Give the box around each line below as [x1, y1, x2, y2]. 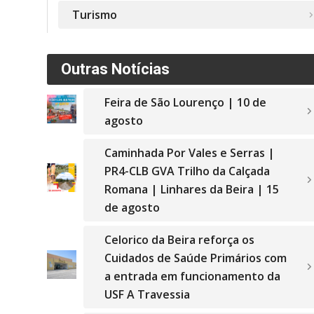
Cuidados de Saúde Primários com [104, 250, 287, 266]
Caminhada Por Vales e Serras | [104, 145, 275, 161]
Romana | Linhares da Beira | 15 [104, 182, 279, 197]
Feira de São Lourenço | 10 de [104, 95, 266, 110]
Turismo [72, 7, 117, 22]
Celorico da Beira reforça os [104, 232, 254, 247]
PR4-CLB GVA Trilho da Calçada [104, 163, 270, 179]
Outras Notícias [61, 60, 170, 78]
